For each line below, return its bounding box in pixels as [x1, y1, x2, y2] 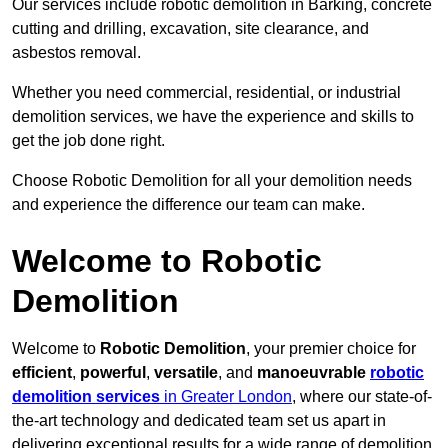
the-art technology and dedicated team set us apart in [12, 412, 386, 430]
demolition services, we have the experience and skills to [12, 108, 414, 126]
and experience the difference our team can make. [12, 196, 365, 214]
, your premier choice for [246, 340, 416, 358]
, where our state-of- [292, 388, 432, 406]
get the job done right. [12, 132, 165, 150]
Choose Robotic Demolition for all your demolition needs [12, 172, 412, 190]
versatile [154, 364, 218, 382]
